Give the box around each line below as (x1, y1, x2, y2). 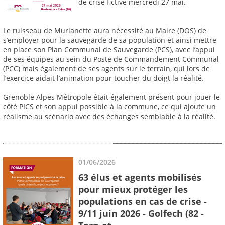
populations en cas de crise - (78, 195, 207, 207)
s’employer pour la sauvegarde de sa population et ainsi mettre (3, 35, 216, 45)
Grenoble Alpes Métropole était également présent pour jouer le (3, 92, 220, 102)
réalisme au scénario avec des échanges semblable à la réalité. (3, 111, 215, 122)
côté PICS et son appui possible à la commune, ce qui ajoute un (3, 102, 216, 112)
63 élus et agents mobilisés (78, 171, 201, 183)
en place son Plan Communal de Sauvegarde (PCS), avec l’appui (3, 45, 215, 55)
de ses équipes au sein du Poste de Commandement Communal (3, 54, 219, 64)
